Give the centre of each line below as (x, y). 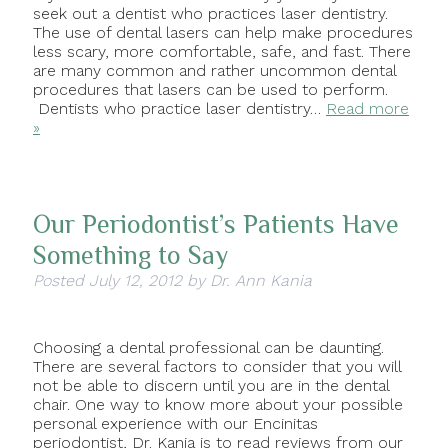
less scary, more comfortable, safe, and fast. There (221, 52)
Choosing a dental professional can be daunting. (208, 348)
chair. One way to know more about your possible (217, 405)
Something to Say (130, 256)
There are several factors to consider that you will (216, 367)
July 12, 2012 (135, 281)
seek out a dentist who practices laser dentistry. (210, 14)
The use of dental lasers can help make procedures (222, 33)
